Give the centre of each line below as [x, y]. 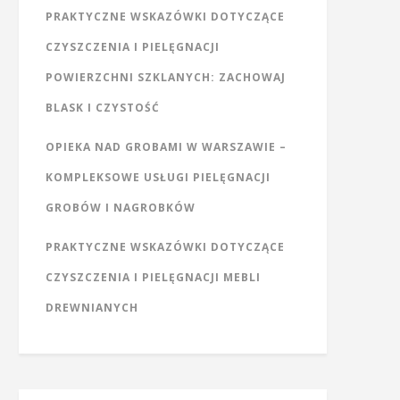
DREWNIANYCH [92, 308]
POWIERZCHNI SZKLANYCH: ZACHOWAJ [166, 77]
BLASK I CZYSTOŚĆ [103, 108]
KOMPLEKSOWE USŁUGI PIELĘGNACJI [158, 177]
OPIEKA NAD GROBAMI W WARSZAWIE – [166, 147]
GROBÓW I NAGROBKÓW [121, 208]
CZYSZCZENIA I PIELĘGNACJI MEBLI [153, 277]
